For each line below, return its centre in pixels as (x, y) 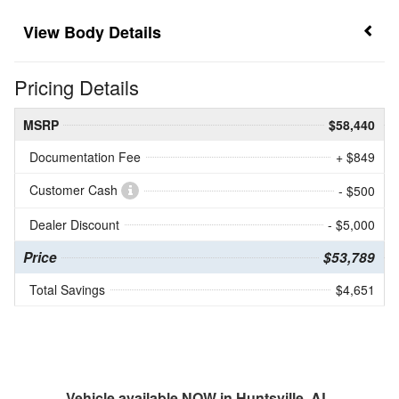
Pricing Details (77, 87)
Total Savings (67, 290)
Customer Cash (75, 190)
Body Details (113, 33)
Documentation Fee (85, 157)
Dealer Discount (74, 225)
